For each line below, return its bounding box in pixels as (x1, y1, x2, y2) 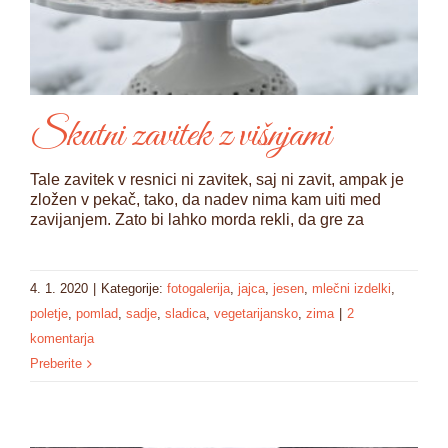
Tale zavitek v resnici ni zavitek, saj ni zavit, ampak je (30, 171, 404, 189)
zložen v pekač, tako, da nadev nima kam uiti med (30, 191, 381, 209)
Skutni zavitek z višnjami (30, 111, 331, 162)
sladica (165, 306, 206, 322)
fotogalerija (167, 281, 230, 297)
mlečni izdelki (312, 281, 391, 297)
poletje (30, 306, 68, 322)
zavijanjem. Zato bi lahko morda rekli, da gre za (30, 211, 364, 229)
